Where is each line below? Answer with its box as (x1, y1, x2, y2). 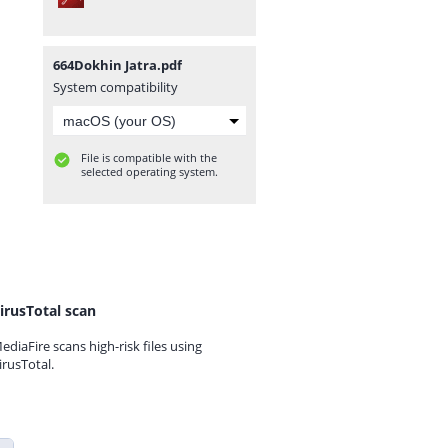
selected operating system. (81, 164, 218, 179)
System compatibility (53, 78, 178, 96)
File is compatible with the (81, 150, 217, 165)
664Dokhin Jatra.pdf (53, 56, 182, 74)
